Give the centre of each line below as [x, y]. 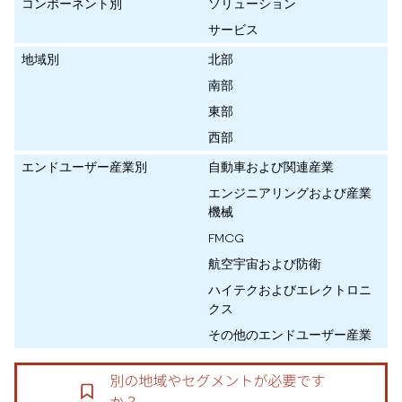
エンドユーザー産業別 [84, 167]
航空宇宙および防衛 [265, 264]
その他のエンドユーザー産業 [290, 335]
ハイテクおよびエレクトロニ [290, 290]
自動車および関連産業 [271, 167]
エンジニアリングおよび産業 [290, 193]
